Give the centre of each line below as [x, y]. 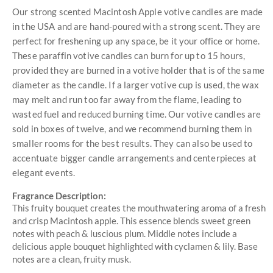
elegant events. [44, 172]
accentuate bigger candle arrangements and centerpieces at [134, 158]
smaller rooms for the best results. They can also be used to [133, 143]
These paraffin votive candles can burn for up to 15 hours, [129, 55]
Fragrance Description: [59, 196]
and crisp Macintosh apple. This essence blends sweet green [131, 220]
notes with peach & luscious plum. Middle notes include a [125, 233]
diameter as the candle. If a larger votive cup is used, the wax [136, 84]
